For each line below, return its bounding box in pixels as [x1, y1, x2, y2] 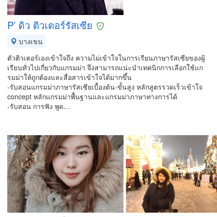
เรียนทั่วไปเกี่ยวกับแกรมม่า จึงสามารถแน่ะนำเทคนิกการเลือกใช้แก [7, 62, 203, 72]
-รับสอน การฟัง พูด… [7, 101, 70, 111]
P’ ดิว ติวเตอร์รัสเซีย [7, 18, 93, 32]
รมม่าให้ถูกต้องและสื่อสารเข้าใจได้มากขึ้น [7, 72, 132, 82]
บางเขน [17, 36, 43, 46]
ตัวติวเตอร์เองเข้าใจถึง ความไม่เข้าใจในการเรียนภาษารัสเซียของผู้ [7, 53, 205, 62]
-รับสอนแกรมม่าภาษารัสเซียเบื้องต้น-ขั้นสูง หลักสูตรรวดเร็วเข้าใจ [7, 82, 202, 92]
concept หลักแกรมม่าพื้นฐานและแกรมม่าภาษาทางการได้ [7, 92, 177, 101]
